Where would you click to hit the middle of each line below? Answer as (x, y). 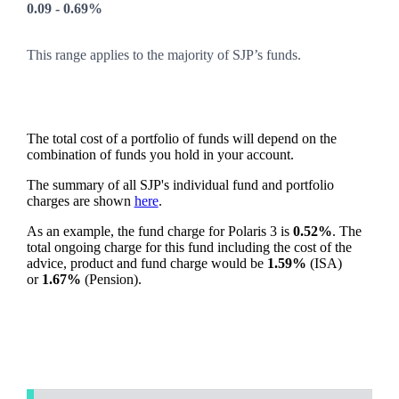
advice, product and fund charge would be (147, 264)
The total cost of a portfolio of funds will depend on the (181, 139)
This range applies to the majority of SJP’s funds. (163, 55)
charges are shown (80, 201)
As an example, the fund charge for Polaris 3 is (159, 232)
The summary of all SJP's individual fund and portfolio (180, 185)
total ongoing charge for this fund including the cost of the (189, 248)
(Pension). (111, 280)
